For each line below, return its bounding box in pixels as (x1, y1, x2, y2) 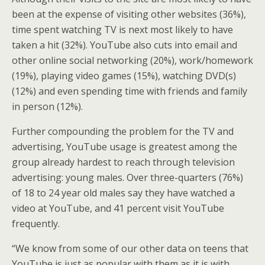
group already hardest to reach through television (12, 156, 235, 169)
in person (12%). (12, 100, 83, 113)
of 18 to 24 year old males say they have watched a (12, 186, 235, 199)
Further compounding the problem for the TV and (12, 125, 234, 138)
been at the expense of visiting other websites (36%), (12, 8, 246, 21)
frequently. (12, 217, 60, 230)
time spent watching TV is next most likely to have (12, 23, 233, 36)
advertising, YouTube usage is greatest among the (12, 140, 237, 153)
